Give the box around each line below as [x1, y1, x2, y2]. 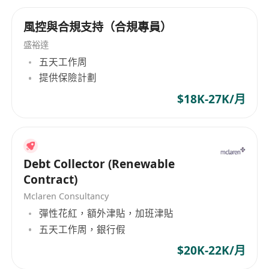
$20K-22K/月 [177, 242, 246, 258]
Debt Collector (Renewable [23, 156, 175, 172]
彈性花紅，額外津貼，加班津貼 [39, 207, 174, 220]
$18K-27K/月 [177, 91, 246, 107]
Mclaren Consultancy [23, 190, 109, 202]
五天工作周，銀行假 [39, 222, 126, 236]
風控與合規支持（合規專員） [23, 19, 172, 35]
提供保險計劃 [39, 71, 97, 85]
